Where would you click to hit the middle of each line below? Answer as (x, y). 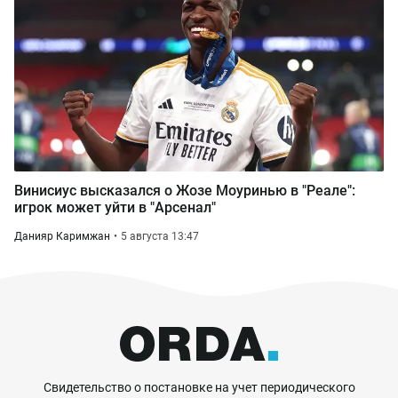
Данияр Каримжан (62, 236)
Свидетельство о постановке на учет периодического (199, 387)
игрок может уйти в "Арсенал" (115, 207)
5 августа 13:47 (160, 236)
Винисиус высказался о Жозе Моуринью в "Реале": (185, 191)
